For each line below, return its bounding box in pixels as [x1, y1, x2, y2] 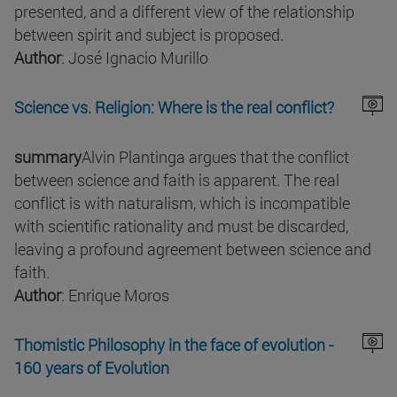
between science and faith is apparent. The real [14, 169, 339, 191]
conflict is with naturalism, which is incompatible [14, 192, 350, 214]
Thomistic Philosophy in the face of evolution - [14, 334, 333, 356]
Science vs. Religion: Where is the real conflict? [14, 97, 334, 119]
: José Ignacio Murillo [61, 47, 208, 69]
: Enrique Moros [61, 284, 169, 307]
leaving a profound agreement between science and [14, 238, 371, 261]
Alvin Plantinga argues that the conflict [82, 146, 349, 168]
